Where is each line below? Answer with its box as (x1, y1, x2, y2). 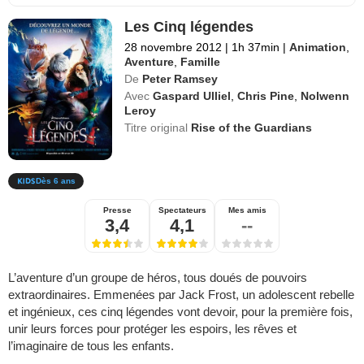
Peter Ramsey (142, 71, 219, 85)
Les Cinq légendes (124, 18, 254, 35)
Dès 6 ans (36, 175, 76, 185)
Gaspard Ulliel (153, 89, 232, 102)
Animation (289, 40, 347, 54)
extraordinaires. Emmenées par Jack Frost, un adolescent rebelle (8, 287, 354, 301)
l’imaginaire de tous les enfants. (8, 338, 174, 353)
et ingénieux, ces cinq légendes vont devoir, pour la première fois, (8, 304, 353, 318)
